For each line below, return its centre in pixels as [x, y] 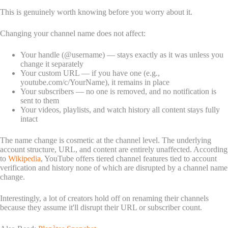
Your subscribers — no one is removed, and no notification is [118, 91]
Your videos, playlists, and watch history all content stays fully [120, 109]
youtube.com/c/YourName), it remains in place [95, 82]
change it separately [52, 64]
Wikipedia [23, 158]
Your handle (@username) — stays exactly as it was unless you [122, 54]
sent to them [40, 100]
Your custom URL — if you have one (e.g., [90, 73]
